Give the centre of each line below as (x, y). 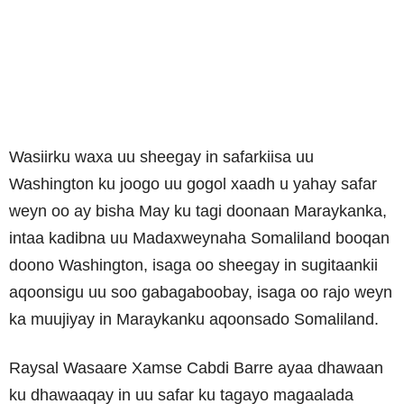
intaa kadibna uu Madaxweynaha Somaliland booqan (199, 239)
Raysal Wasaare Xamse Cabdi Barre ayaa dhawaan (196, 368)
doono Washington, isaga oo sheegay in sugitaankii (193, 266)
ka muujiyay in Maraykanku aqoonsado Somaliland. (194, 320)
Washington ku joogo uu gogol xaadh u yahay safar (193, 184)
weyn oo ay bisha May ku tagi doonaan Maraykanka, (198, 211)
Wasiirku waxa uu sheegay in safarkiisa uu (161, 157)
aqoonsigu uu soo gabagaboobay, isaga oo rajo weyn (201, 293)
